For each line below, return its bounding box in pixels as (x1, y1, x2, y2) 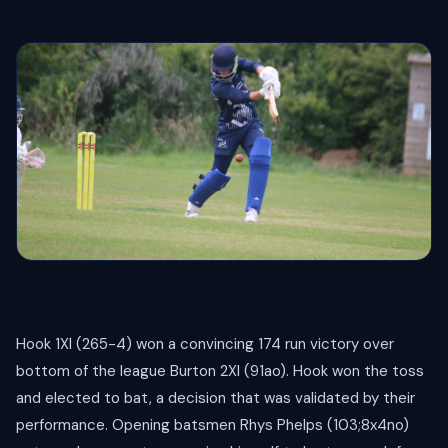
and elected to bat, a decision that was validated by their (16, 388, 415, 409)
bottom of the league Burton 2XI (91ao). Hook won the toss (16, 361, 424, 382)
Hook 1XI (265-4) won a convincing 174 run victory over (16, 334, 394, 355)
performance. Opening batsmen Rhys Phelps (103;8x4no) (16, 415, 409, 436)
